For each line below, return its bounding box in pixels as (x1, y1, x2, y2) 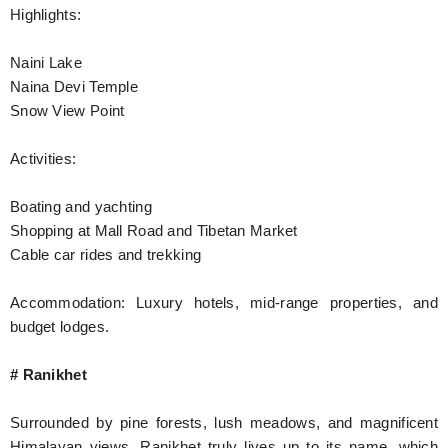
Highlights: (10, 6, 82, 23)
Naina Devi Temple (10, 78, 138, 95)
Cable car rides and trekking (10, 246, 202, 263)
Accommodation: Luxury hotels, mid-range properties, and (10, 294, 438, 311)
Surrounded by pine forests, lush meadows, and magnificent (10, 414, 438, 431)
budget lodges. (10, 318, 110, 335)
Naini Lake (10, 54, 82, 71)
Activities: (10, 150, 77, 167)
